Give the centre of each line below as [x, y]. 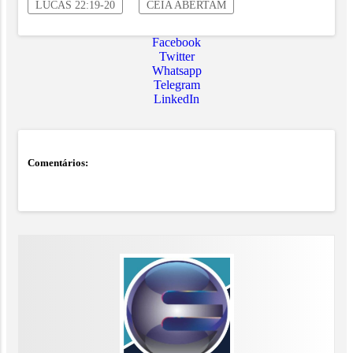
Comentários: [58, 163]
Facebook [176, 43]
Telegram [176, 85]
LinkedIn [176, 99]
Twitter [176, 57]
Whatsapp [176, 71]
